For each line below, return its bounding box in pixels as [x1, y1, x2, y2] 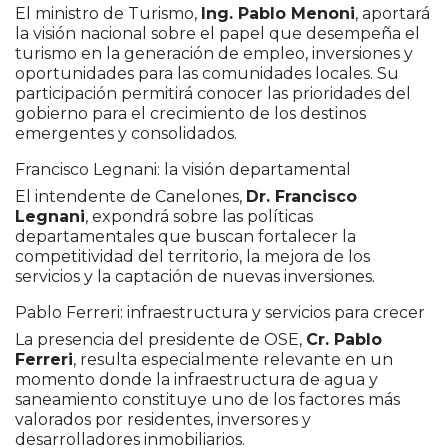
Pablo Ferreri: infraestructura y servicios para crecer [15, 302, 425, 322]
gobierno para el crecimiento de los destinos [15, 103, 366, 123]
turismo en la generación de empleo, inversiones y [15, 43, 413, 63]
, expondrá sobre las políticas [85, 206, 313, 226]
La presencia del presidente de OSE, [15, 329, 306, 349]
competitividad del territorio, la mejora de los [15, 246, 370, 266]
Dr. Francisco [246, 186, 357, 206]
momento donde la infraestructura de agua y [15, 369, 378, 389]
